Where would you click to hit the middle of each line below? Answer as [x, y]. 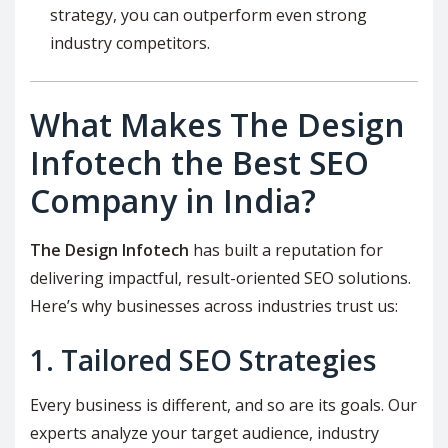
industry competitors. [130, 43]
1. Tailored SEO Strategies [203, 360]
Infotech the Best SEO [199, 163]
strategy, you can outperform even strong [208, 15]
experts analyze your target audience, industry [204, 433]
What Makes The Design [217, 125]
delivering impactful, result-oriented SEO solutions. [220, 278]
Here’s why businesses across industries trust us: [214, 306]
